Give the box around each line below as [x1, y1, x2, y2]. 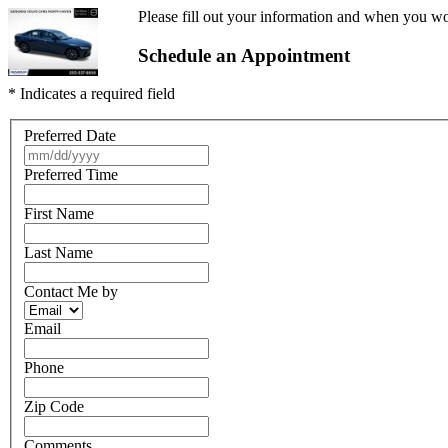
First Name [24, 205, 94, 223]
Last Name [24, 244, 93, 262]
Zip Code [24, 398, 84, 416]
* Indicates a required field [8, 85, 175, 103]
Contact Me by [24, 283, 118, 301]
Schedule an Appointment [137, 44, 350, 66]
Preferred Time [24, 166, 118, 184]
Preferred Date [24, 127, 116, 145]
